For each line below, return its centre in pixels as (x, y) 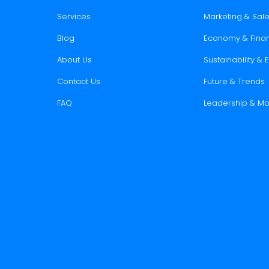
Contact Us (78, 81)
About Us (74, 59)
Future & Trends (234, 81)
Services (74, 16)
